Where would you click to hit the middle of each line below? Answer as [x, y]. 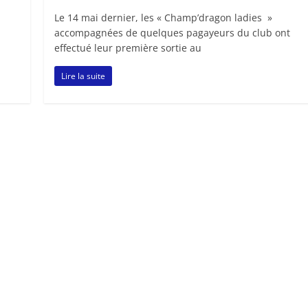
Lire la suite [84, 76]
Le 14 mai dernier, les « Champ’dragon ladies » [164, 18]
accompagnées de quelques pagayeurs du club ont [173, 33]
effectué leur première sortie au [128, 48]
